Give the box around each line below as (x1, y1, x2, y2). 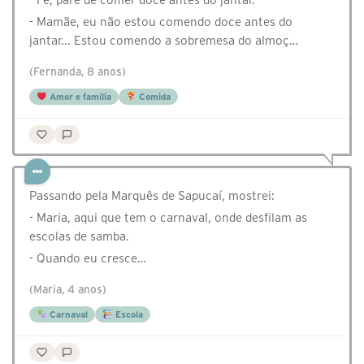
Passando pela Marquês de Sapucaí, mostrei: (29, 188, 275, 203)
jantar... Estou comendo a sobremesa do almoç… (29, 33, 298, 48)
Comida (136, 92, 171, 102)
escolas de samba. (29, 229, 129, 244)
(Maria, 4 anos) (29, 284, 106, 297)
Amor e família (46, 92, 111, 102)
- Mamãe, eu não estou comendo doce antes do (29, 15, 292, 29)
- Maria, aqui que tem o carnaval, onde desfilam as (29, 210, 307, 225)
